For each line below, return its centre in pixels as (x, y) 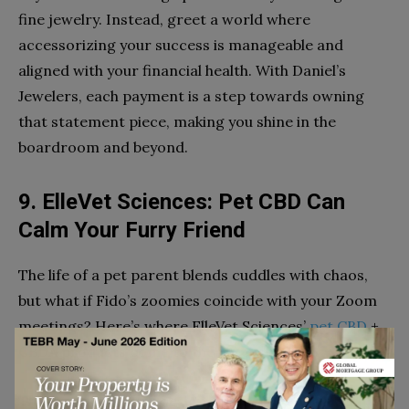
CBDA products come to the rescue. (144, 351)
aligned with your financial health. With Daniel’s (182, 70)
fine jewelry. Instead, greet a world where (164, 19)
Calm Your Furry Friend (132, 230)
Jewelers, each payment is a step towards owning (191, 95)
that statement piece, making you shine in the (177, 121)
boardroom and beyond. (103, 147)
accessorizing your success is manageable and (181, 44)
